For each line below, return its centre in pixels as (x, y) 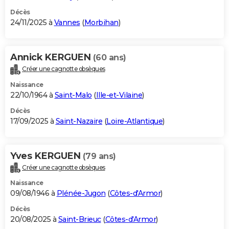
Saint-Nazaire (79, 121)
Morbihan (101, 22)
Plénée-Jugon (81, 193)
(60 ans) (109, 57)
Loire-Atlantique (134, 121)
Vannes (67, 22)
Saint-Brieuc (79, 220)
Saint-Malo (73, 95)
